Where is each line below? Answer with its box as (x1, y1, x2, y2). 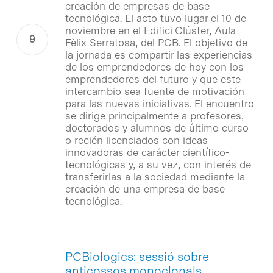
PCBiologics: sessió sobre (65, 249, 209, 264)
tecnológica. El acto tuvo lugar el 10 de (65, 12, 246, 24)
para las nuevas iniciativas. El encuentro (65, 97, 254, 110)
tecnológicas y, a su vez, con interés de (65, 158, 251, 171)
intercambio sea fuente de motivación (65, 85, 244, 97)
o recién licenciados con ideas (65, 133, 208, 146)
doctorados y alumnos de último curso (65, 121, 249, 134)
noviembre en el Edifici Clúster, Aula (65, 24, 236, 37)
